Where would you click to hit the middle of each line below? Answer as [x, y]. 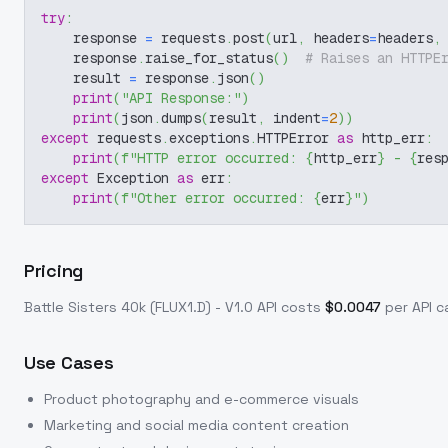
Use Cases [69, 362]
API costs [287, 307]
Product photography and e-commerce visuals [201, 399]
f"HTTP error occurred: [213, 158]
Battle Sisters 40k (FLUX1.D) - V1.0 [138, 307]
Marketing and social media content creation [196, 425]
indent [293, 118]
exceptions [209, 138]
